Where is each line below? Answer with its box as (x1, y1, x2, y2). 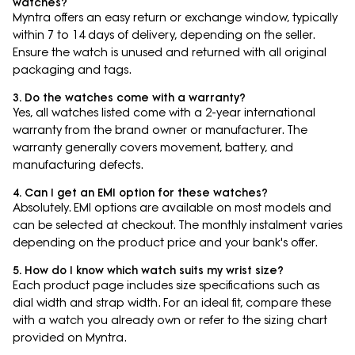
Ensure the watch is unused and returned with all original (13, 45, 326, 60)
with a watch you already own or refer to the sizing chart (13, 313, 327, 328)
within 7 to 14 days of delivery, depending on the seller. (13, 28, 315, 43)
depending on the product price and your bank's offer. (13, 235, 318, 250)
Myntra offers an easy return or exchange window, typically (13, 10, 338, 25)
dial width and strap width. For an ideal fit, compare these (13, 296, 331, 311)
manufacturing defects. (13, 158, 143, 173)
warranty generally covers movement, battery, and (13, 140, 293, 155)
